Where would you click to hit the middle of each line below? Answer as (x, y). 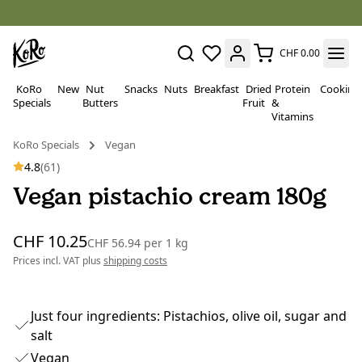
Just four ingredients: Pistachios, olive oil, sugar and (189, 316)
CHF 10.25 (50, 242)
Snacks (141, 89)
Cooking (340, 89)
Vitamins (293, 116)
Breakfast (217, 89)
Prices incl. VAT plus (58, 261)
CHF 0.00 (300, 53)
